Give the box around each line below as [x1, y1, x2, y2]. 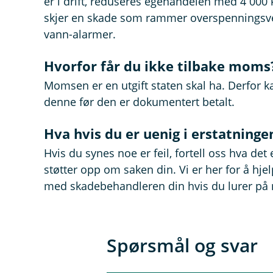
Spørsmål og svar [106, 233, 258, 258]
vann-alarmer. [44, 27, 116, 41]
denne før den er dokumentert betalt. [44, 94, 235, 109]
